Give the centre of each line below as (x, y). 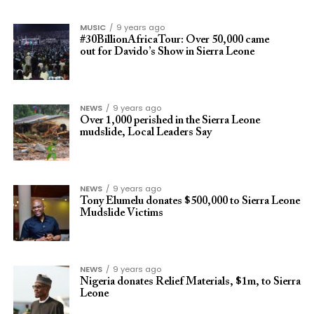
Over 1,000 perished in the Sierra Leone (170, 121)
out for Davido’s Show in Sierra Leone (168, 52)
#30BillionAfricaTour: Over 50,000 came (174, 40)
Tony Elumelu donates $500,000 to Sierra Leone (190, 201)
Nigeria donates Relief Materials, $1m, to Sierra (190, 282)
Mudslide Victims (121, 213)
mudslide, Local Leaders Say (145, 132)
